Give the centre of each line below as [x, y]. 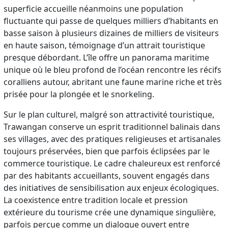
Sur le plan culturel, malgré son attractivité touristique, [109, 114]
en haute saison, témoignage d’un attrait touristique [105, 45]
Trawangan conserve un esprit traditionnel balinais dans [112, 126]
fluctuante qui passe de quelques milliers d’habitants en [111, 21]
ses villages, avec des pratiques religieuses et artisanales [112, 139]
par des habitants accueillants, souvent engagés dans [107, 175]
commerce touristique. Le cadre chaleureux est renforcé [112, 163]
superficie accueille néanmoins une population [94, 8]
